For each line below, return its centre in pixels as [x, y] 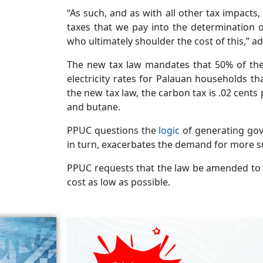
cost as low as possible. [119, 182]
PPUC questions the [113, 130]
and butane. [95, 107]
